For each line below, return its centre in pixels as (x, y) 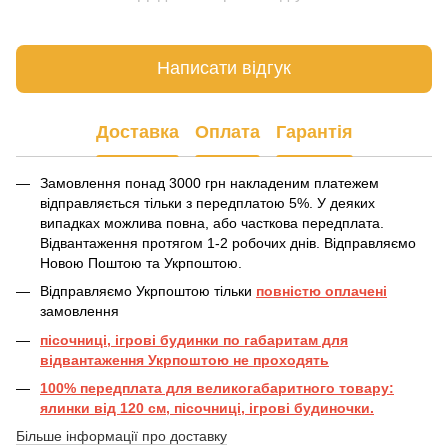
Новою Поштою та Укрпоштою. (141, 262)
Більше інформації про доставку (121, 436)
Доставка (137, 132)
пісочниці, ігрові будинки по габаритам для (194, 339)
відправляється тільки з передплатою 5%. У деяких (207, 202)
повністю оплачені (321, 291)
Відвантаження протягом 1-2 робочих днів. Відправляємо (228, 242)
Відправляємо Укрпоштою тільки (148, 291)
